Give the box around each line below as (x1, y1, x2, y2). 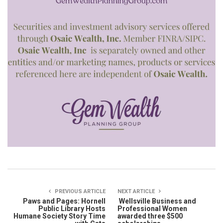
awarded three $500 (117, 212, 183, 221)
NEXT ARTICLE (117, 188, 156, 195)
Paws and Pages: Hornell (23, 197, 106, 206)
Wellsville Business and (117, 197, 196, 206)
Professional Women (117, 205, 187, 213)
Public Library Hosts (38, 205, 106, 213)
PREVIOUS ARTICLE (53, 188, 106, 195)
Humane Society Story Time (13, 212, 106, 221)
